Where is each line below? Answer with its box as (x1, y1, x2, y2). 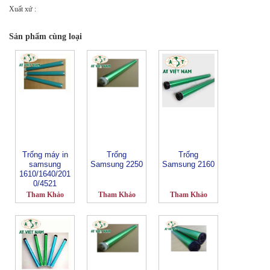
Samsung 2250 (90, 159, 143, 169)
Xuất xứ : (9, 4, 36, 13)
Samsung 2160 (162, 159, 215, 169)
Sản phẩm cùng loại (9, 31, 82, 41)
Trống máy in (22, 149, 68, 159)
